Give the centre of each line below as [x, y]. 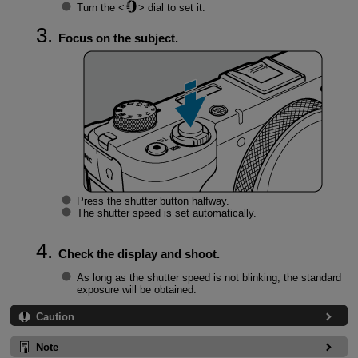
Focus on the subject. [118, 38]
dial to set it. [175, 8]
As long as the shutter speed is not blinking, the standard [209, 277]
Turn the [97, 8]
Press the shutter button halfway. [153, 201]
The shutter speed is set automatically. [166, 213]
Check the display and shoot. [139, 253]
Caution [55, 316]
